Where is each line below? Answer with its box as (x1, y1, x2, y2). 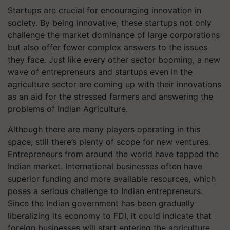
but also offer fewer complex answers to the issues (8, 42, 207, 52)
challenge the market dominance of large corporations (8, 30, 220, 40)
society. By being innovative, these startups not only (8, 17, 212, 28)
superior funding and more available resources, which (8, 174, 216, 184)
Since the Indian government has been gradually (8, 198, 195, 208)
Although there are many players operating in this (8, 124, 200, 135)
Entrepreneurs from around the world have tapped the (8, 149, 219, 159)
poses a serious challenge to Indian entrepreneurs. (8, 186, 203, 196)
